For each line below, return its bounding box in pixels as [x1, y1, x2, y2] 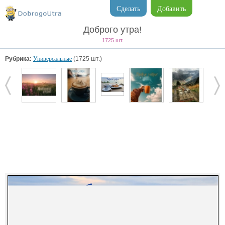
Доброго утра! [83, 25, 142, 35]
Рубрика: [5, 55, 32, 62]
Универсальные [33, 55, 72, 62]
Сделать [117, 5, 140, 13]
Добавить [157, 5, 186, 13]
